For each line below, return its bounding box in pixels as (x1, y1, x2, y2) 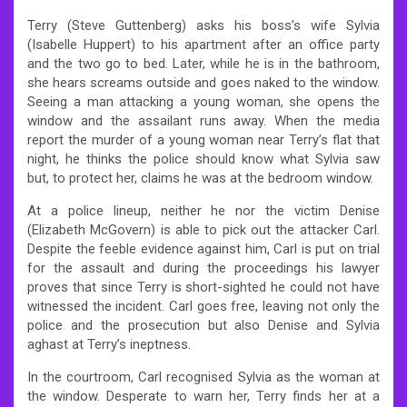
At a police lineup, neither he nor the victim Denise (27, 202, 380, 219)
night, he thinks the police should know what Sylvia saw (27, 150, 380, 167)
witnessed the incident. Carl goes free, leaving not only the (27, 297, 380, 314)
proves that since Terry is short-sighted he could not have (27, 278, 380, 295)
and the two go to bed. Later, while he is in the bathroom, (27, 55, 380, 72)
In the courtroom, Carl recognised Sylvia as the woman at (27, 368, 380, 385)
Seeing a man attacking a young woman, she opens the (27, 93, 380, 110)
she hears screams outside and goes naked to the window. (27, 74, 380, 91)
